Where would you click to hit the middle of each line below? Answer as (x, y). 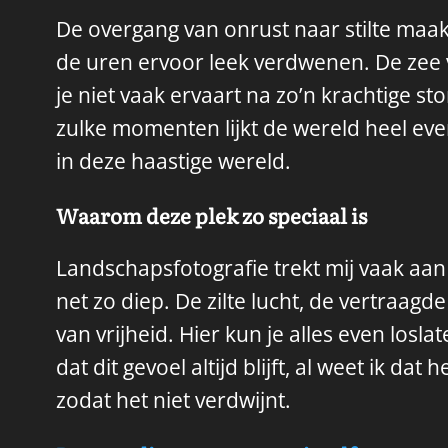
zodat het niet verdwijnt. (173, 400)
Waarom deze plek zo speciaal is (211, 214)
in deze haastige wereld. (173, 161)
